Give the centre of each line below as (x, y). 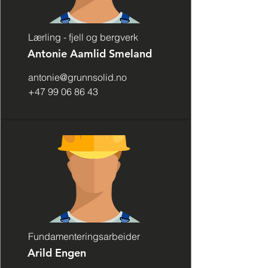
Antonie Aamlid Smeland (90, 54)
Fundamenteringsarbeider (84, 236)
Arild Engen (58, 253)
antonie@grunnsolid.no (77, 77)
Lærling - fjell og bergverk (83, 37)
